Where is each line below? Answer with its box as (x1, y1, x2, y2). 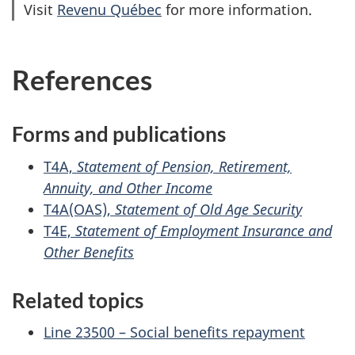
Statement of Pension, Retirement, (77, 156, 292, 176)
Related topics (12, 287, 143, 313)
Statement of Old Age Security (115, 199, 302, 219)
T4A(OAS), (44, 199, 115, 219)
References (12, 63, 152, 97)
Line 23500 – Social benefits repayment (44, 323, 305, 342)
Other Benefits (44, 242, 134, 261)
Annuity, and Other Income (44, 177, 212, 197)
